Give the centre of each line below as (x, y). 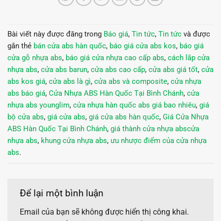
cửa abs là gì (70, 82)
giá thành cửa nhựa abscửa (155, 129)
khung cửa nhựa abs (74, 141)
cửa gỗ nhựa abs (35, 58)
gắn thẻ (20, 46)
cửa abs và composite (131, 82)
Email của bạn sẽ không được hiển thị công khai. (104, 212)
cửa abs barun (64, 70)
